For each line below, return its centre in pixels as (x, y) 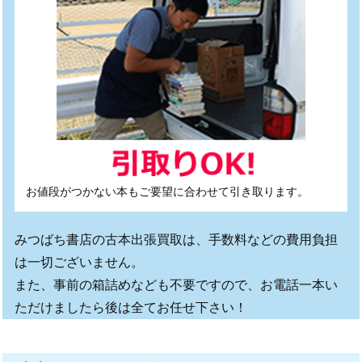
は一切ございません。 (79, 263)
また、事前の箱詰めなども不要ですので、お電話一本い (176, 285)
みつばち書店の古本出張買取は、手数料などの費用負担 (176, 240)
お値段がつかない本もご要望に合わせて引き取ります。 (167, 192)
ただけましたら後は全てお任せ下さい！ (130, 308)
